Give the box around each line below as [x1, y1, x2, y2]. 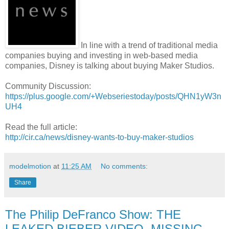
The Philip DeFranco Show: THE [5, 207, 181, 221]
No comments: [101, 162, 148, 170]
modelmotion [9, 162, 51, 170]
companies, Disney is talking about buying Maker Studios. [5, 61, 214, 70]
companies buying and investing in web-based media [5, 51, 198, 60]
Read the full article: [5, 122, 77, 131]
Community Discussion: [5, 81, 91, 90]
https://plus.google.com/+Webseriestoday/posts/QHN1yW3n [5, 91, 221, 101]
